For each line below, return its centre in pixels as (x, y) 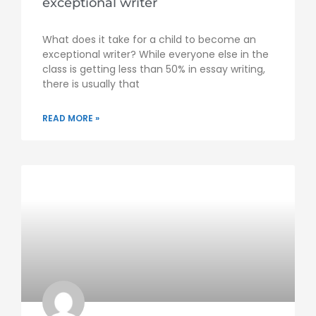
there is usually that (91, 84)
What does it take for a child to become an (149, 40)
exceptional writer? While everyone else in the (156, 55)
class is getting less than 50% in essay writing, (154, 69)
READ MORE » (71, 119)
